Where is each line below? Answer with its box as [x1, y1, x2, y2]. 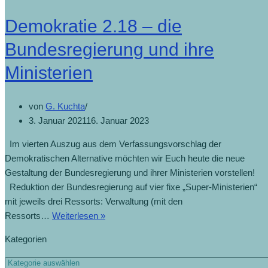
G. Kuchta [45, 101, 85, 112]
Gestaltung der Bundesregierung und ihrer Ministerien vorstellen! [5, 167, 260, 178]
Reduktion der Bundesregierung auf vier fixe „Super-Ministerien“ [5, 182, 257, 193]
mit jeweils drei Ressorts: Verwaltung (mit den [5, 196, 182, 207]
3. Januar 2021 [29, 115, 86, 126]
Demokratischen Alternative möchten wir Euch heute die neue [5, 153, 245, 164]
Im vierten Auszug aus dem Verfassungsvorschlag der [5, 139, 221, 150]
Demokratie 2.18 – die [5, 16, 182, 36]
